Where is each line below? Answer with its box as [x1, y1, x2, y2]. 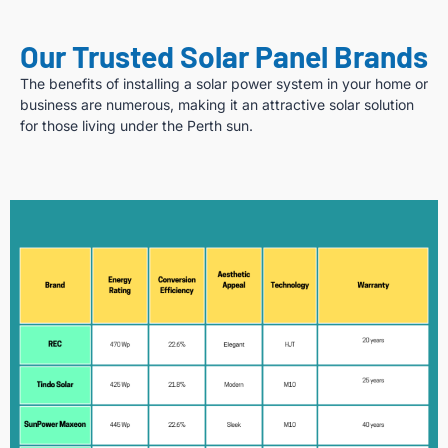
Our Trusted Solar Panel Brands [20, 37, 428, 74]
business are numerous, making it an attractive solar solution [20, 95, 414, 113]
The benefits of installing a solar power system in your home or [20, 74, 428, 92]
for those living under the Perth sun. [20, 116, 253, 134]
